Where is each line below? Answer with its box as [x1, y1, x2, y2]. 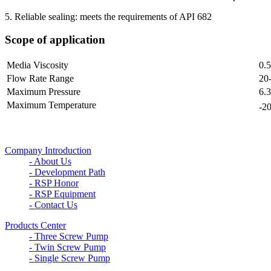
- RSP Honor [29, 178, 79, 188]
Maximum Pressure [7, 87, 80, 97]
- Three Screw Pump [29, 231, 108, 241]
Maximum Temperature [7, 100, 96, 110]
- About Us [29, 156, 71, 166]
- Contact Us [29, 200, 77, 210]
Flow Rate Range [7, 73, 74, 83]
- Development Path [29, 167, 105, 177]
